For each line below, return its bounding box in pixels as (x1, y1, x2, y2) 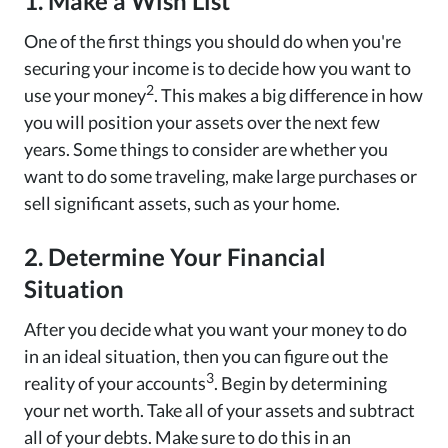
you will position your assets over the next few (24, 111, 380, 134)
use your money (24, 84, 146, 107)
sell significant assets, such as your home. (24, 192, 340, 215)
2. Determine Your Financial (24, 242, 326, 272)
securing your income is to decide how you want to (24, 57, 411, 80)
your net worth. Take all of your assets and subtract (24, 399, 415, 422)
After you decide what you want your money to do (24, 318, 407, 341)
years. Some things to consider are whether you (24, 138, 388, 161)
